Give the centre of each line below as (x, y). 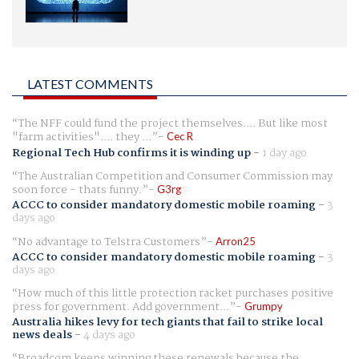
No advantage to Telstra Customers (109, 242)
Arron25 (236, 241)
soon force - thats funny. (77, 190)
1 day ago (284, 153)
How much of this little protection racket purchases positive (175, 294)
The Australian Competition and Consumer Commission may (175, 176)
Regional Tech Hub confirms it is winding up (131, 153)
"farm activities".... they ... (82, 137)
